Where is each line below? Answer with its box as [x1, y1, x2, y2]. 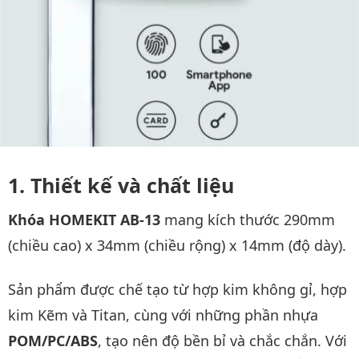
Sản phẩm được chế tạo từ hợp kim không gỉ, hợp [8, 279, 347, 299]
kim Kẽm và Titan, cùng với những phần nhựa [8, 305, 318, 325]
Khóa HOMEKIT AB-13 [8, 210, 160, 229]
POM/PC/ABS [8, 330, 98, 350]
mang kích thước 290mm [160, 210, 335, 229]
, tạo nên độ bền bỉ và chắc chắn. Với [98, 330, 347, 350]
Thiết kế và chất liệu [30, 171, 234, 199]
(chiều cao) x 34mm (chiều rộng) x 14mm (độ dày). [8, 236, 346, 255]
